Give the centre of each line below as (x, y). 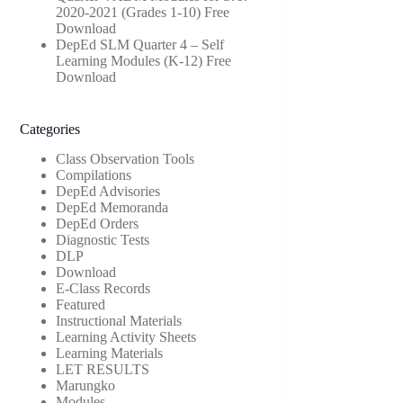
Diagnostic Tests (103, 239)
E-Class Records (103, 288)
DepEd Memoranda (112, 207)
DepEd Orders (98, 223)
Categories (50, 129)
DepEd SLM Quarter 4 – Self (140, 44)
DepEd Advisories (108, 191)
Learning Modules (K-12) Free (144, 60)
